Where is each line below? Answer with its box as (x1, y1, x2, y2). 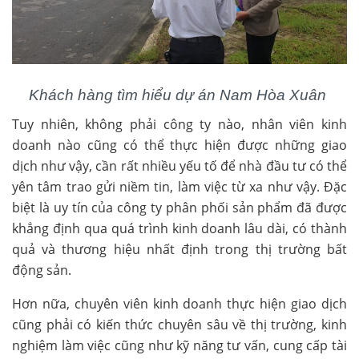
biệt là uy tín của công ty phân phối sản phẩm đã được (12, 198, 347, 216)
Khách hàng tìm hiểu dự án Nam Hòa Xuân (29, 86, 330, 103)
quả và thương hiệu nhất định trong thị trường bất (12, 240, 347, 258)
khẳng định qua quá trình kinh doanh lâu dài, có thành (12, 219, 347, 237)
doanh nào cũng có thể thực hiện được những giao (12, 135, 347, 154)
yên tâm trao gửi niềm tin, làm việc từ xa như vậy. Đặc (12, 177, 347, 196)
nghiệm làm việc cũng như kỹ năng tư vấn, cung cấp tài (12, 336, 347, 354)
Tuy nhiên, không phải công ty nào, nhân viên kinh (12, 115, 347, 133)
